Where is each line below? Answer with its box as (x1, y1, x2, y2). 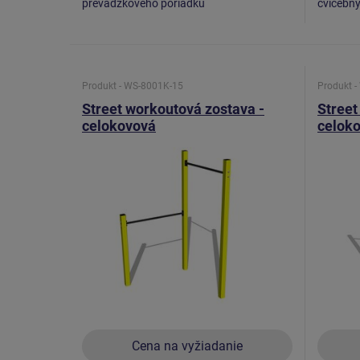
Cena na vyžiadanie (131, 337, 243, 354)
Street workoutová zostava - (82, 100, 264, 117)
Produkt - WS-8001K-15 (82, 80, 183, 92)
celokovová (82, 117, 156, 134)
